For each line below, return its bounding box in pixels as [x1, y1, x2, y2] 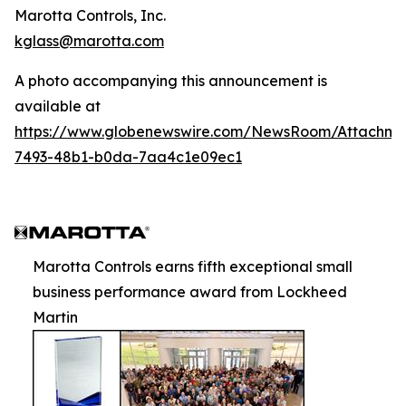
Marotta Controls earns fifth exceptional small [33, 257, 353, 275]
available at [14, 97, 101, 115]
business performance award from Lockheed [33, 283, 347, 301]
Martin [33, 308, 78, 326]
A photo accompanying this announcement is [14, 72, 327, 90]
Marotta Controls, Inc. [14, 6, 166, 24]
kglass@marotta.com [14, 32, 164, 50]
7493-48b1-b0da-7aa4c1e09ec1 [14, 148, 242, 166]
